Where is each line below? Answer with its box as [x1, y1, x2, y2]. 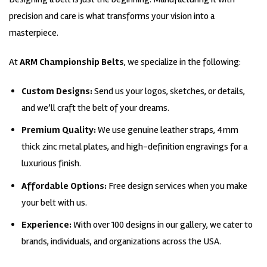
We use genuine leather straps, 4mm [95, 124, 238, 136]
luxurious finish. [21, 157, 81, 170]
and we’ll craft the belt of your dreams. [21, 101, 169, 114]
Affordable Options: [21, 179, 107, 192]
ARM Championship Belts [20, 55, 124, 68]
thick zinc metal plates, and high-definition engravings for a [21, 141, 247, 153]
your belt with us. [21, 196, 87, 209]
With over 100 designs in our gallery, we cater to [71, 219, 253, 231]
